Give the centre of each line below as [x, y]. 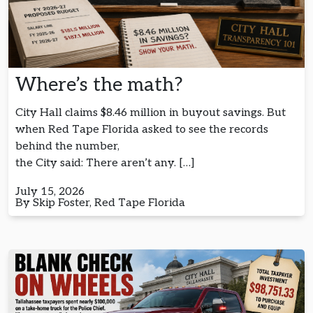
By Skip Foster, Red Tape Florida [100, 203]
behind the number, [67, 146]
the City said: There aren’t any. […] [105, 163]
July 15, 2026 [50, 191]
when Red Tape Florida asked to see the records [142, 129]
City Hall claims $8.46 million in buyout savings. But [151, 112]
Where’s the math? [99, 85]
